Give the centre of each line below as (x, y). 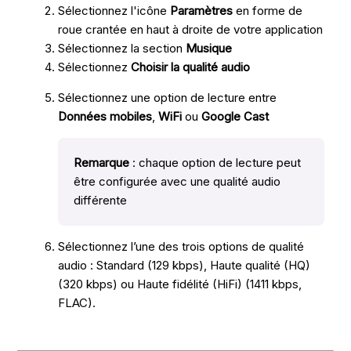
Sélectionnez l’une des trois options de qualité (181, 247)
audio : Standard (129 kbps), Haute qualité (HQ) (185, 266)
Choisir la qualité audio (191, 67)
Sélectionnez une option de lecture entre (168, 98)
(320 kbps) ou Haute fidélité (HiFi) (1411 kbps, (180, 284)
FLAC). (77, 303)
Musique (209, 49)
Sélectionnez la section (122, 49)
